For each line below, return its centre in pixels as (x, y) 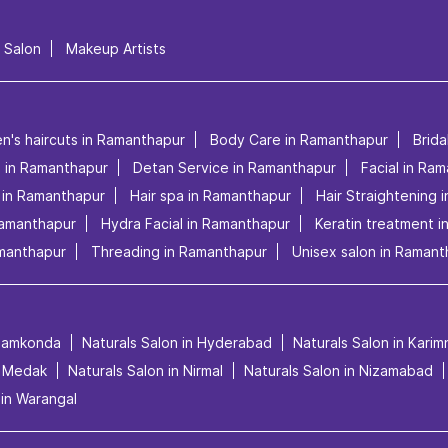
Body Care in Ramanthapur (299, 139)
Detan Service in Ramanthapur (234, 167)
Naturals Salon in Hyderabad (177, 342)
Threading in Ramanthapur (179, 251)
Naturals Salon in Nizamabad (338, 370)
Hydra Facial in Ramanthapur (195, 223)
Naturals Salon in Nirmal (145, 370)
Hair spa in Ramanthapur (210, 195)
